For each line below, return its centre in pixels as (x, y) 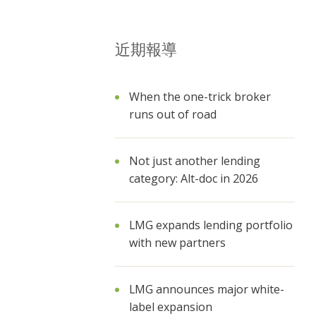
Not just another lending (195, 161)
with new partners (177, 243)
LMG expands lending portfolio (211, 225)
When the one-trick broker (200, 97)
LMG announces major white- (207, 289)
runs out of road (173, 114)
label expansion (171, 307)
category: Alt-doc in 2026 (194, 178)
